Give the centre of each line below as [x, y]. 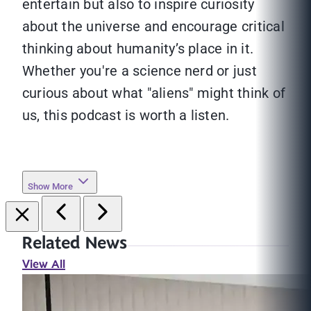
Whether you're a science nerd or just [140, 71]
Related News [75, 244]
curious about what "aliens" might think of [154, 93]
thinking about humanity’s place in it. [138, 49]
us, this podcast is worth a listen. [126, 116]
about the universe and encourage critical [153, 27]
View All [44, 265]
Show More [50, 187]
